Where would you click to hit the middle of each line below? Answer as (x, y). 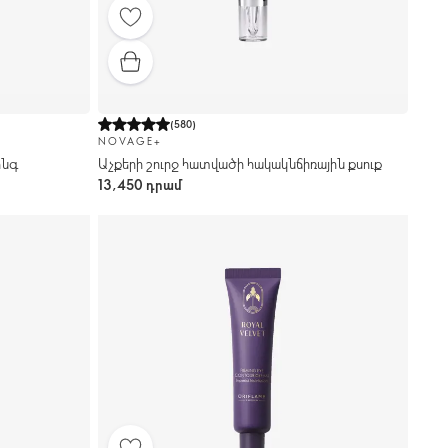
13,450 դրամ (140, 185)
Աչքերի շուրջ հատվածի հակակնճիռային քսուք (240, 164)
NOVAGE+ (130, 141)
